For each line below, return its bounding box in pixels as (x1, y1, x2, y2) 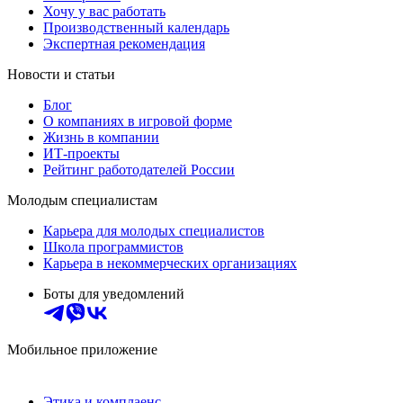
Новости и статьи (7, 66, 115, 82)
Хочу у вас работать (43, 3, 166, 19)
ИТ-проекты (43, 145, 120, 161)
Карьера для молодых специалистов (43, 222, 264, 238)
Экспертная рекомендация (43, 35, 205, 51)
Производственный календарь (43, 19, 229, 35)
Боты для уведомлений (43, 285, 184, 301)
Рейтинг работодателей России (43, 161, 235, 177)
